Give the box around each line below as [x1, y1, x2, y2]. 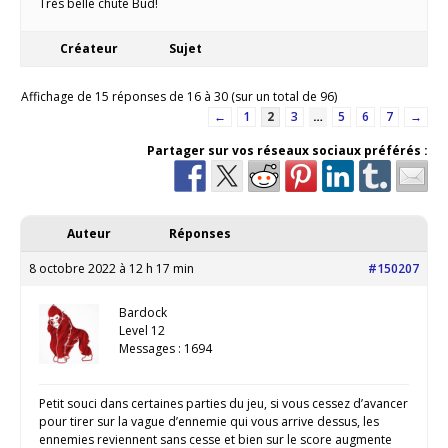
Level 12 [119, 322, 165, 340]
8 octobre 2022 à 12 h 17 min [29, 260, 194, 278]
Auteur [67, 225, 111, 243]
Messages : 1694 [119, 340, 212, 358]
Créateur [60, 40, 118, 58]
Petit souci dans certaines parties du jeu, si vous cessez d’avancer [39, 395, 408, 413]
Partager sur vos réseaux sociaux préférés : [147, 142, 428, 160]
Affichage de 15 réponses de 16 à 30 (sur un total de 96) [21, 88, 337, 106]
